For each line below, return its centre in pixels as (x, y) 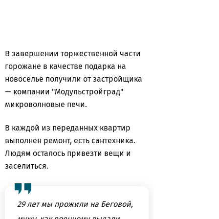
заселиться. (29, 166)
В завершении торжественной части (73, 54)
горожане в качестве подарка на (66, 66)
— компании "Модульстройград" (64, 92)
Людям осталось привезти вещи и (68, 153)
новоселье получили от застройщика (74, 79)
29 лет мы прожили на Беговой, (75, 204)
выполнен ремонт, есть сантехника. (70, 141)
